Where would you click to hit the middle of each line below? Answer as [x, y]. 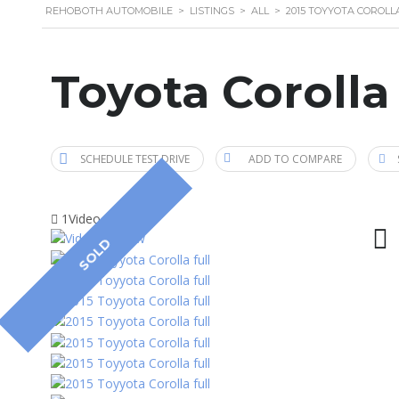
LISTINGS [212, 11]
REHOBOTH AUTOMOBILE [109, 11]
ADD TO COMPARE [295, 159]
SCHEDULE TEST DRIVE [135, 159]
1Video [81, 219]
